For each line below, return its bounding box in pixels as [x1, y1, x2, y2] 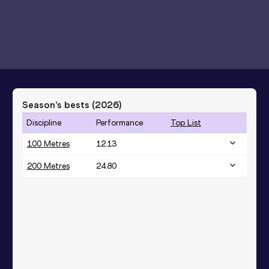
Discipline [26, 117, 61, 128]
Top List [170, 117, 201, 128]
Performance [95, 117, 143, 128]
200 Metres [26, 160, 70, 171]
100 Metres [26, 138, 70, 149]
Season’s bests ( [22, 98, 95, 110]
